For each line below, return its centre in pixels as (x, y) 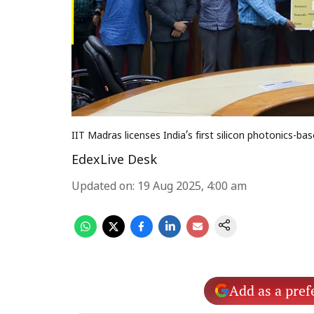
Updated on (102, 187)
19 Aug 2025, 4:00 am (192, 187)
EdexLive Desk (114, 161)
